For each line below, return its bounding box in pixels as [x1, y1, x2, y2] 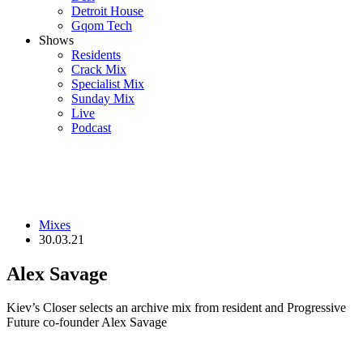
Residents [71, 47, 121, 62]
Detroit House [71, 3, 143, 18]
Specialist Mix [71, 76, 144, 91]
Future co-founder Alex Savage [6, 315, 167, 330]
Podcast [71, 120, 111, 135]
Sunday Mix [71, 91, 135, 105]
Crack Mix [71, 62, 126, 76]
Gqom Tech [71, 18, 132, 32]
